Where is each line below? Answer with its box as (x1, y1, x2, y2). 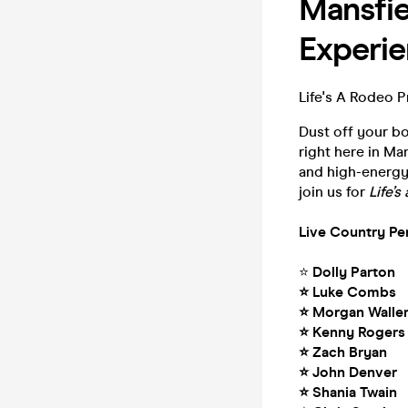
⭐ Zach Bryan (299, 343, 387, 361)
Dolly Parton (312, 263, 395, 280)
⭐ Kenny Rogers (299, 323, 405, 341)
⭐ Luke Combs (299, 283, 396, 301)
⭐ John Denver (299, 363, 397, 381)
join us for (299, 183, 369, 200)
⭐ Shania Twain (299, 383, 397, 401)
